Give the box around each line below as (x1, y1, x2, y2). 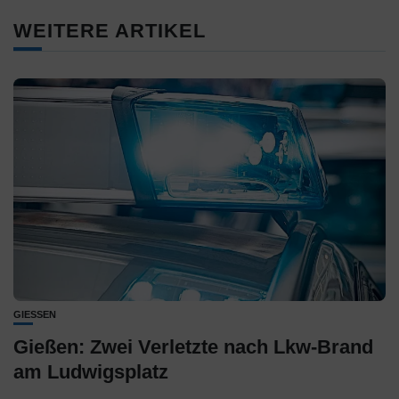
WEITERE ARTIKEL (13, 19, 206, 42)
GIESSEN (13, 308, 49, 320)
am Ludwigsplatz (13, 360, 168, 383)
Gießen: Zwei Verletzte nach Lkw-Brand (13, 335, 373, 358)
